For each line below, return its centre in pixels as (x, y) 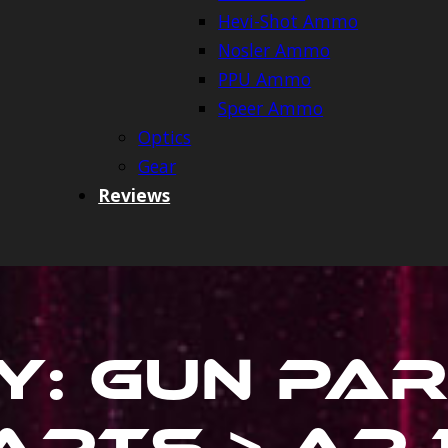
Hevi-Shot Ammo (288, 21)
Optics (165, 137)
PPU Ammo (265, 79)
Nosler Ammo (274, 50)
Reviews (134, 195)
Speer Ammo (271, 108)
